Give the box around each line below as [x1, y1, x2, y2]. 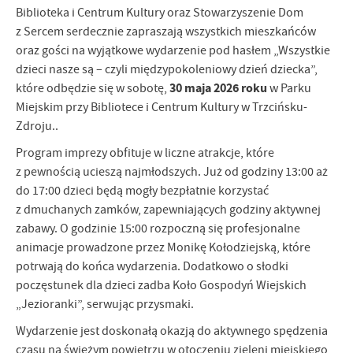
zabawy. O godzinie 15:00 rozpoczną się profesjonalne [16, 221, 300, 237]
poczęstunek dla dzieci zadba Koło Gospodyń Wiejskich [16, 277, 307, 294]
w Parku [267, 80, 311, 97]
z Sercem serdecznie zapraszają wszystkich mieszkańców [16, 24, 316, 40]
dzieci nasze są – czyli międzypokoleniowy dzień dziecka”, [16, 61, 318, 78]
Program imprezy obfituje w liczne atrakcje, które [16, 145, 274, 162]
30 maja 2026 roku [169, 80, 267, 97]
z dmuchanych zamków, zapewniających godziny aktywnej [16, 202, 321, 218]
